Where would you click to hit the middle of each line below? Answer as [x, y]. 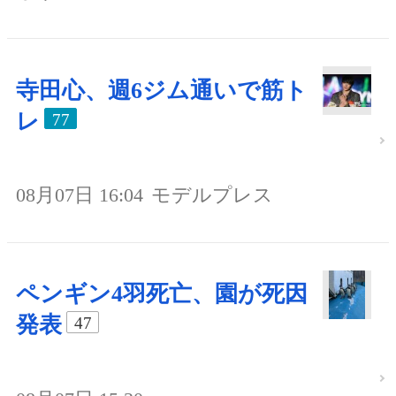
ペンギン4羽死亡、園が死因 [162, 294]
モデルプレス [212, 195]
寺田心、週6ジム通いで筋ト [162, 90]
